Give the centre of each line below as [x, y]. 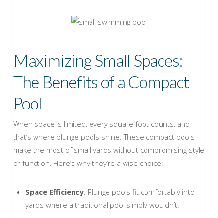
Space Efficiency [54, 192]
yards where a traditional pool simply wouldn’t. [104, 205]
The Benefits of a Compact [101, 82]
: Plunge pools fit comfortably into [139, 192]
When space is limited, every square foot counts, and [101, 124]
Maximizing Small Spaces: [98, 60]
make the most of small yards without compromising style [109, 150]
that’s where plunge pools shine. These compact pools [104, 137]
